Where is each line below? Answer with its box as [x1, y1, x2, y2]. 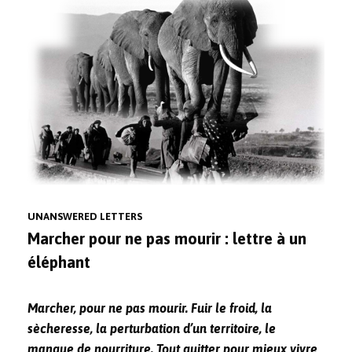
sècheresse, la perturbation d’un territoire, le [27, 321, 276, 336]
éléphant [27, 253, 90, 272]
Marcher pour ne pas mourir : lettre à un [27, 229, 306, 248]
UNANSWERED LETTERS [27, 211, 142, 223]
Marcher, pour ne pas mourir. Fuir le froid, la [27, 301, 272, 316]
